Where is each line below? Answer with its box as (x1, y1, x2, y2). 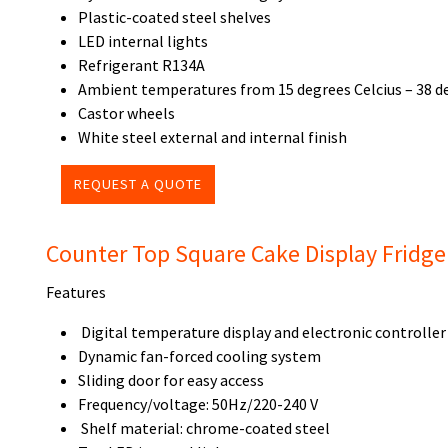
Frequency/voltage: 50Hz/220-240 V (78, 394, 318, 414)
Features (46, 282, 106, 302)
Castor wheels (78, 103, 175, 123)
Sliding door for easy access (78, 370, 264, 390)
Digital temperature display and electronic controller (78, 322, 446, 342)
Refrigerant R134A (78, 55, 205, 75)
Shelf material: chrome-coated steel (78, 418, 330, 438)
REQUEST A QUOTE (74, 175, 202, 193)
